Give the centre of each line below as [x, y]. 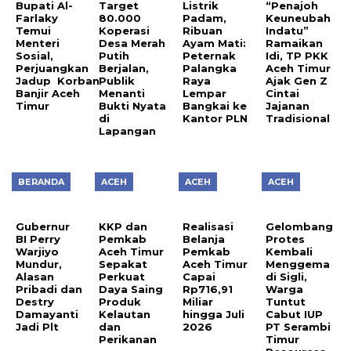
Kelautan [125, 314]
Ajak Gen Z [297, 80]
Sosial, [34, 55]
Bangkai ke [214, 105]
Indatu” [288, 30]
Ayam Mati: [214, 43]
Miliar [197, 301]
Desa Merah [132, 43]
